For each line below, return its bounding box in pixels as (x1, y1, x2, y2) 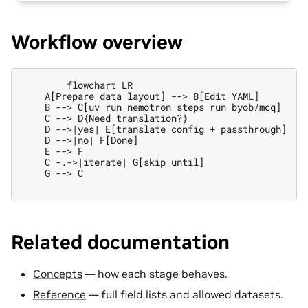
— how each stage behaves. (82, 267, 228, 281)
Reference (33, 287, 86, 302)
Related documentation (11, 230, 230, 254)
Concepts (33, 267, 82, 281)
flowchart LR (23, 78, 133, 91)
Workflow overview (11, 30, 183, 54)
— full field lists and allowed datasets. (86, 287, 283, 302)
